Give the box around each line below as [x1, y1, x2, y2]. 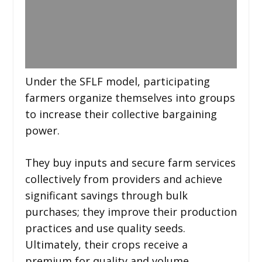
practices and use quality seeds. [25, 220, 185, 235]
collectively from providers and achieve [25, 171, 222, 186]
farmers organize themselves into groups [25, 90, 235, 105]
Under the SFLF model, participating [25, 74, 210, 88]
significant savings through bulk [25, 188, 188, 202]
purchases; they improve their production [25, 204, 237, 219]
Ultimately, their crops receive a [25, 237, 188, 251]
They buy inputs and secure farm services [25, 155, 236, 170]
